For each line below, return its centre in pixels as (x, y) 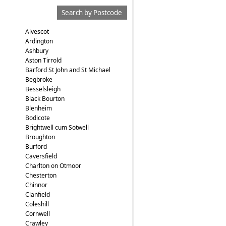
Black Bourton (45, 99)
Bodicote (37, 118)
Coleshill (37, 204)
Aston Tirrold (43, 60)
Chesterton (41, 175)
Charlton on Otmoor (53, 166)
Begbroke (39, 79)
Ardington (39, 41)
